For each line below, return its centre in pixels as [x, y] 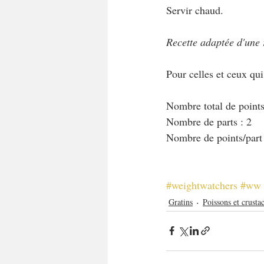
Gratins [181, 202]
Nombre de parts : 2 [209, 121]
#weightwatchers [202, 185]
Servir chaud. [195, 10]
